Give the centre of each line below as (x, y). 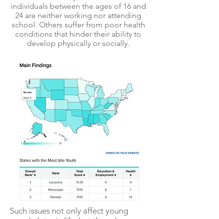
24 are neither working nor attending (78, 15)
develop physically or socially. (78, 43)
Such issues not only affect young (69, 211)
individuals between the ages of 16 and (78, 6)
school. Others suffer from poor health (78, 25)
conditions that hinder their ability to (78, 34)
